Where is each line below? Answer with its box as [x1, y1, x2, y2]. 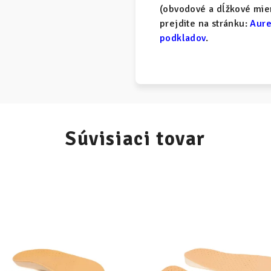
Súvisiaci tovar [65, 127, 206, 151]
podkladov [160, 32, 206, 44]
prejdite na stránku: [160, 18, 247, 30]
